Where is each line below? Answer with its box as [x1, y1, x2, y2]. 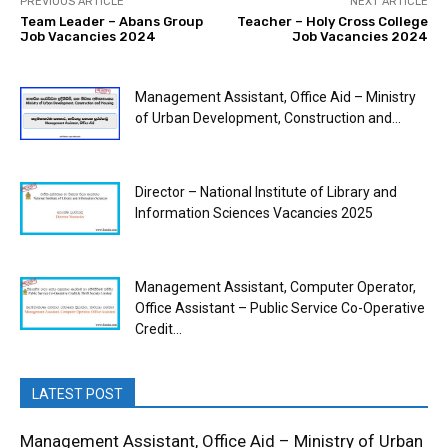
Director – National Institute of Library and [135, 184, 397, 201]
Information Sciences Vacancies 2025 [135, 205, 373, 222]
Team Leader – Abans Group [20, 14, 203, 30]
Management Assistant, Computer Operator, [135, 279, 416, 296]
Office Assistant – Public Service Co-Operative [135, 300, 425, 317]
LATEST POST [32, 386, 123, 403]
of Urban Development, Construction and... [135, 110, 401, 127]
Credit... [135, 321, 182, 338]
